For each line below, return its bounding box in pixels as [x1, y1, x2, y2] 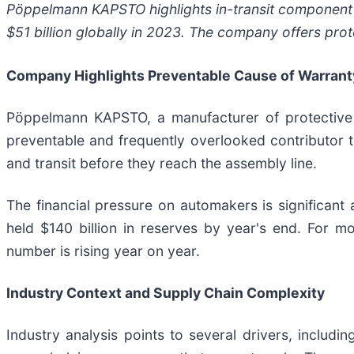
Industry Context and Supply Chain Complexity [6, 284, 325, 301]
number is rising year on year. [6, 242, 200, 259]
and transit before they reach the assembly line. [6, 154, 317, 171]
